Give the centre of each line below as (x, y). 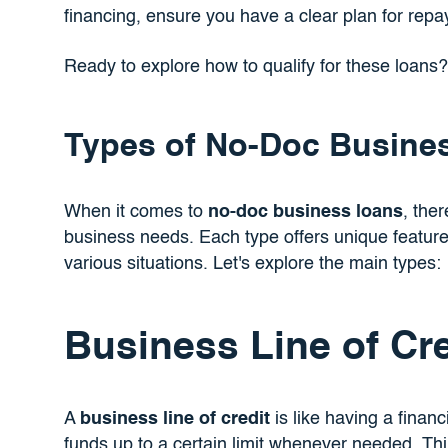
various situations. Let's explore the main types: (252, 264)
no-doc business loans (305, 212)
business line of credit (174, 418)
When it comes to (135, 212)
